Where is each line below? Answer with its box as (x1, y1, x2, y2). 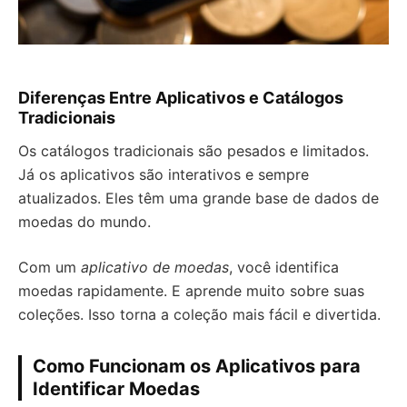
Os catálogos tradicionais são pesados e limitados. (18, 142, 369, 160)
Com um (18, 258, 81, 276)
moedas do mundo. (18, 213, 151, 231)
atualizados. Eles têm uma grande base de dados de (18, 189, 379, 207)
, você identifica (229, 258, 339, 276)
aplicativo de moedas (81, 258, 229, 276)
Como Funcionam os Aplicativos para (33, 355, 361, 377)
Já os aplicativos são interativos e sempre (18, 165, 309, 184)
